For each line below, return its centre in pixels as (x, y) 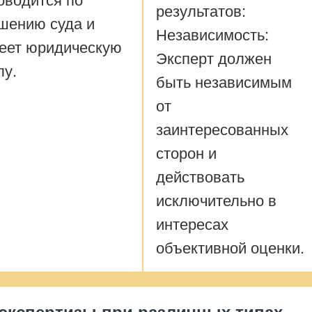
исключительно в (216, 200)
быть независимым (224, 81)
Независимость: (212, 34)
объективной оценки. (230, 247)
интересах (192, 223)
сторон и (186, 152)
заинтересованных (222, 128)
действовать (200, 176)
